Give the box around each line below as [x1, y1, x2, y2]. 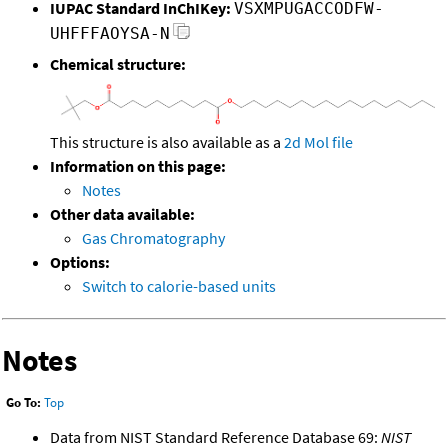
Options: [50, 251, 110, 272]
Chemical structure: [50, 54, 186, 75]
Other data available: [50, 203, 195, 224]
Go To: [6, 394, 41, 411]
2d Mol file [284, 131, 353, 152]
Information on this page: [50, 155, 226, 176]
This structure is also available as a [50, 131, 284, 152]
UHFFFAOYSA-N [50, 24, 170, 44]
